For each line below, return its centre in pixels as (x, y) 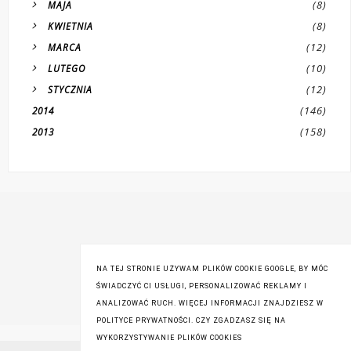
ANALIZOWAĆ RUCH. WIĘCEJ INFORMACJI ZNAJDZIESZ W (210, 303)
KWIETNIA (71, 26)
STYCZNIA (70, 90)
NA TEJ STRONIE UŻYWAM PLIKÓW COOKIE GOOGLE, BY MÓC (212, 269)
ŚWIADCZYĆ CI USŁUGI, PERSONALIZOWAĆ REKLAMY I (202, 286)
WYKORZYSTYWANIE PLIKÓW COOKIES (169, 338)
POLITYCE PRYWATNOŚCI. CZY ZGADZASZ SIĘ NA (191, 320)
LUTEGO (67, 69)
